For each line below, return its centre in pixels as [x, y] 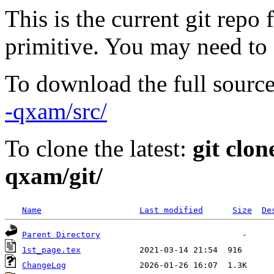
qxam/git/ [54, 176]
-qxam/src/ [56, 111]
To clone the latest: [99, 148]
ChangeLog [44, 265]
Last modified [171, 210]
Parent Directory [61, 235]
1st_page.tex [51, 250]
